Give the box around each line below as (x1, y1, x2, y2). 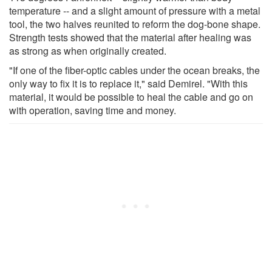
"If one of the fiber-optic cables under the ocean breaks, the (9, 63, 260, 77)
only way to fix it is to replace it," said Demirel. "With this (9, 76, 248, 90)
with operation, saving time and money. (9, 103, 176, 117)
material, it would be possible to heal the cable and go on (9, 89, 253, 104)
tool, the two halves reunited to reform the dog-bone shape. (9, 16, 260, 31)
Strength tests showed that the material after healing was (9, 30, 251, 44)
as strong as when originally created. (9, 43, 166, 58)
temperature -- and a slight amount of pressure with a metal (9, 3, 260, 18)
